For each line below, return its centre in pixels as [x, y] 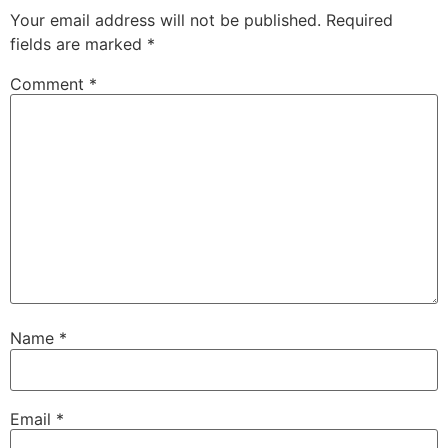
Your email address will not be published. [165, 19]
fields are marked [78, 43]
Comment [49, 83]
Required [359, 19]
